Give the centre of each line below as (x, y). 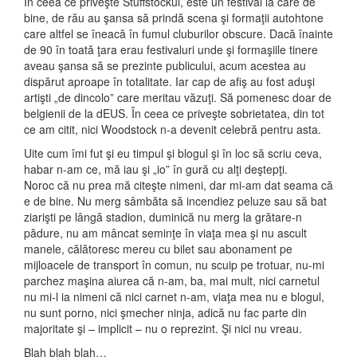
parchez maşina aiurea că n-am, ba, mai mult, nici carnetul (172, 281)
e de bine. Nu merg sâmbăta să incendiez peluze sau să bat (175, 201)
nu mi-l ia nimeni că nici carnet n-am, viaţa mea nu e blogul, (174, 297)
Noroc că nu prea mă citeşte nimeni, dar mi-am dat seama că (178, 185)
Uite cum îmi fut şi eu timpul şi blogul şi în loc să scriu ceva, (173, 153)
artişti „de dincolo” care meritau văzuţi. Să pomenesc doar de (178, 98)
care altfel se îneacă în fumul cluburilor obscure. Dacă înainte (178, 34)
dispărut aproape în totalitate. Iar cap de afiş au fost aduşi (169, 82)
